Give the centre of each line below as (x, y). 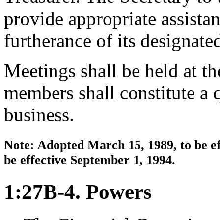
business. (39, 115)
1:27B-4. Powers (78, 192)
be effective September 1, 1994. (90, 160)
